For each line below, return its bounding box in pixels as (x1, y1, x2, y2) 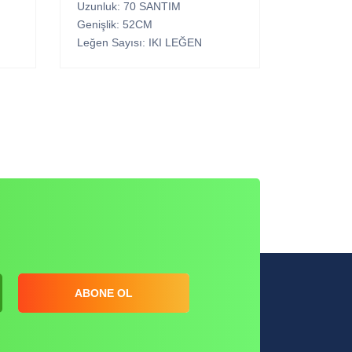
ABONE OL (75, 286, 134, 299)
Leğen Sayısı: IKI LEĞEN (77, 36, 202, 49)
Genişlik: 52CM (77, 18, 152, 31)
